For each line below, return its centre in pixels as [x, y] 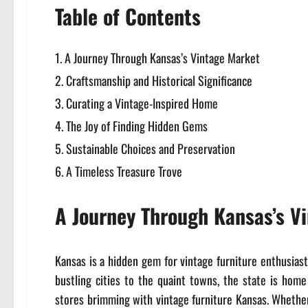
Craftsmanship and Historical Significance [159, 80]
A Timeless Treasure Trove [124, 171]
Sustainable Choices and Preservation [151, 148]
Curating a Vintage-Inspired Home [142, 103]
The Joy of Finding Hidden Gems [137, 125]
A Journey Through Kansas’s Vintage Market [162, 57]
